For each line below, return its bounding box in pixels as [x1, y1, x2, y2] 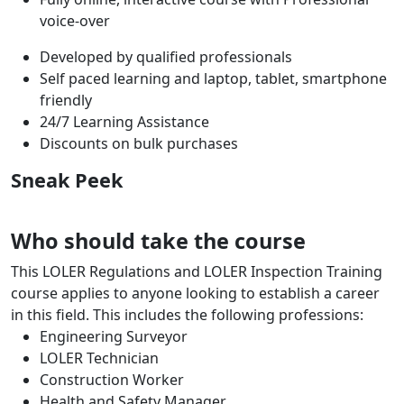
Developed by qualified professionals [40, 46, 292, 67]
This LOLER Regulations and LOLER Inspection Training [11, 261, 382, 281]
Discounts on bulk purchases [40, 133, 238, 153]
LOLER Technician [40, 347, 159, 368]
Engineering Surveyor [40, 326, 188, 346]
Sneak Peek [11, 166, 123, 193]
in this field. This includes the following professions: [11, 304, 363, 325]
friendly [40, 89, 92, 110]
